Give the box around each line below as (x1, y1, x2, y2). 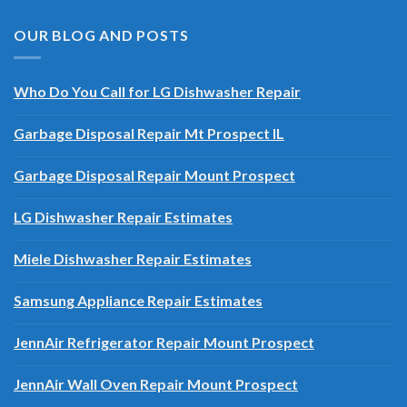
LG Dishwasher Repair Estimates (14, 207, 233, 225)
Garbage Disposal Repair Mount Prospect (14, 165, 295, 184)
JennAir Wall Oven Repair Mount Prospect (14, 374, 298, 392)
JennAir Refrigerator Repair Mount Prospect (14, 333, 314, 351)
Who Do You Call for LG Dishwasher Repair (14, 82, 301, 100)
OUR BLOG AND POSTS (14, 26, 189, 45)
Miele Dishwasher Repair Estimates (14, 249, 252, 267)
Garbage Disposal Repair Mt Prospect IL (14, 124, 284, 142)
